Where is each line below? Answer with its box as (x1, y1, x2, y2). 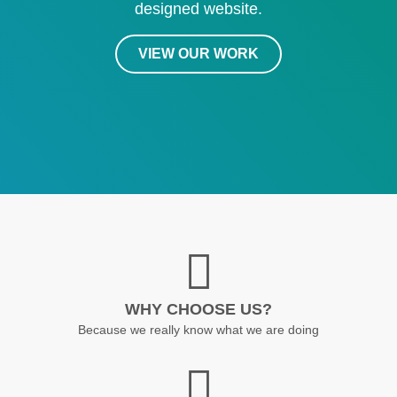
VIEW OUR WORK (138, 45, 259, 61)
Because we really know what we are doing (78, 322, 319, 337)
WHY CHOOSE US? (125, 299, 272, 318)
